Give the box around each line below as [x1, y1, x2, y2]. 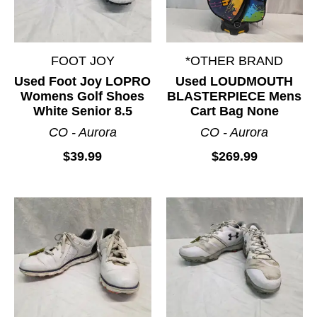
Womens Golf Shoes [21, 89, 145, 104]
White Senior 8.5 [33, 104, 132, 119]
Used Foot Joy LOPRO [14, 74, 151, 89]
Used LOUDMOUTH [175, 74, 294, 89]
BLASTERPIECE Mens [167, 89, 302, 104]
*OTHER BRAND [185, 54, 284, 69]
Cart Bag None [190, 104, 279, 119]
